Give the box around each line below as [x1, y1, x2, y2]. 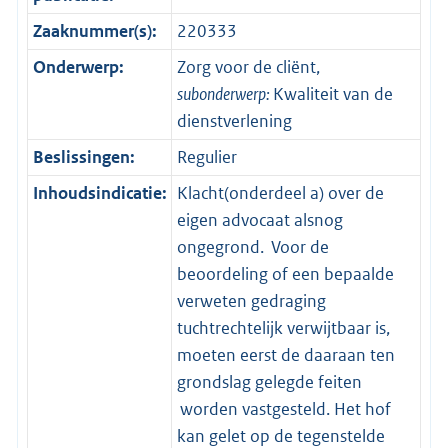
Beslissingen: [32, 146, 135, 169]
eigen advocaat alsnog [176, 209, 343, 232]
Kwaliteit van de [272, 83, 393, 106]
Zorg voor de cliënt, [176, 56, 320, 79]
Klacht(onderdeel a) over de [176, 182, 384, 205]
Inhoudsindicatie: [32, 182, 167, 205]
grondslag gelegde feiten [176, 371, 362, 394]
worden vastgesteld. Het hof [176, 398, 391, 421]
